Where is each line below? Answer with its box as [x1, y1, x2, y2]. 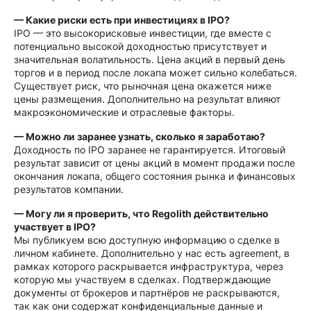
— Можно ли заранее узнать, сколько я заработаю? [14, 131, 265, 142]
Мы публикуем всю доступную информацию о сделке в [14, 234, 280, 246]
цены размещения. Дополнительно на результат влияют [14, 93, 280, 105]
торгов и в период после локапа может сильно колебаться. [14, 67, 297, 78]
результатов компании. [14, 183, 124, 195]
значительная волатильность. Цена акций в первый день [14, 53, 285, 65]
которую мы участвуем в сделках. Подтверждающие [14, 274, 271, 285]
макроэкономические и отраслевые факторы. [14, 106, 235, 118]
